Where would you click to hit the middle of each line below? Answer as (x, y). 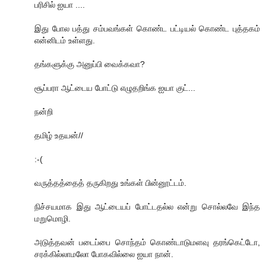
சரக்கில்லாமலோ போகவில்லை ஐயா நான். (104, 254)
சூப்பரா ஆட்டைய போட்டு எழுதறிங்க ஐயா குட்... (115, 88)
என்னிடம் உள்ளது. (65, 41)
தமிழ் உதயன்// (59, 136)
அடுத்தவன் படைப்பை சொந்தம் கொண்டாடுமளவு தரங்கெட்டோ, (147, 243)
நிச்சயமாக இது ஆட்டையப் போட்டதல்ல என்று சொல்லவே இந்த (147, 207)
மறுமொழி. (53, 219)
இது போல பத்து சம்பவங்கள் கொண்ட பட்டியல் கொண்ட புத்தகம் (147, 29)
